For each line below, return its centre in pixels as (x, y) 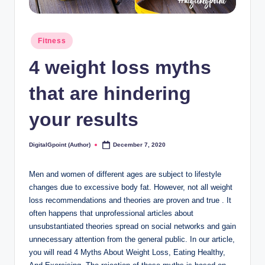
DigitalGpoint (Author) (60, 144)
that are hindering (110, 94)
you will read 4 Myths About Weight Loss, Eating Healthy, (127, 253)
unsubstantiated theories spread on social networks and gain (132, 227)
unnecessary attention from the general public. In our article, (132, 240)
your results (84, 120)
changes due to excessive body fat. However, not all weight (131, 188)
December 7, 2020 (140, 144)
